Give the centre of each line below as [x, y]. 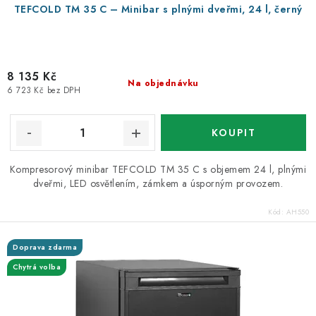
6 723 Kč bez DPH [44, 91]
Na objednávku [163, 83]
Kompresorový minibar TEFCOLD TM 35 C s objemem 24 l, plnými [158, 169]
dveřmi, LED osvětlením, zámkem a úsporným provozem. [158, 183]
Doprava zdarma [45, 247]
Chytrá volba [37, 267]
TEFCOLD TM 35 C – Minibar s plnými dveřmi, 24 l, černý [158, 9]
